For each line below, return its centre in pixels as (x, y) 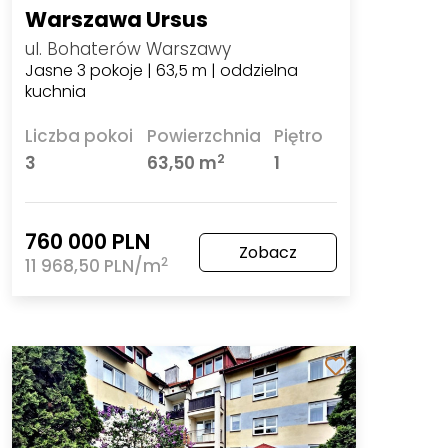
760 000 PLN (87, 242)
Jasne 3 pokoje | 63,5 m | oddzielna (161, 71)
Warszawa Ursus (116, 20)
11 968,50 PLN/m (92, 266)
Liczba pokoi (78, 136)
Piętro (299, 136)
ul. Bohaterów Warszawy (127, 49)
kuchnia (55, 92)
